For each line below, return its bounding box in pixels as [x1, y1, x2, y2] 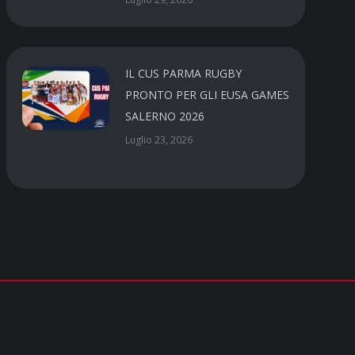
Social [13, 326, 56, 346]
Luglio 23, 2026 [125, 132, 193, 147]
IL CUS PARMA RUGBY [125, 65, 242, 81]
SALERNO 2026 [125, 108, 205, 124]
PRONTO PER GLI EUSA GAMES [125, 86, 290, 102]
